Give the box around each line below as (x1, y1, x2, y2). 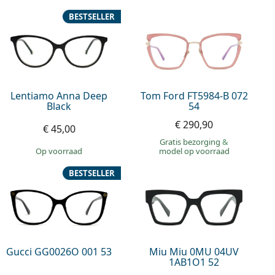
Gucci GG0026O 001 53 (6, 245, 112, 259)
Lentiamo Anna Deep (10, 88, 108, 103)
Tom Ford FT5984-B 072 (140, 88, 248, 103)
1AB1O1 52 (169, 255, 220, 269)
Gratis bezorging (160, 136, 223, 147)
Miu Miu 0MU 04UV (149, 245, 239, 259)
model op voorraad (158, 145, 230, 157)
